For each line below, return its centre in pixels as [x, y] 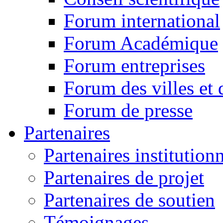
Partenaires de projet [124, 178]
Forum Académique [141, 43]
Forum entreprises [134, 66]
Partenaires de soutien [129, 200]
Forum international [142, 21]
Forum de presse [128, 111]
